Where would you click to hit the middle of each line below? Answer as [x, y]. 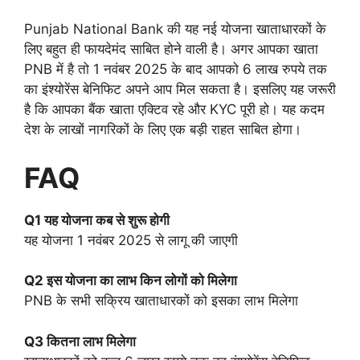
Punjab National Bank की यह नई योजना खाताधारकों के [175, 29]
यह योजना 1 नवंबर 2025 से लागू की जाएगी [131, 240]
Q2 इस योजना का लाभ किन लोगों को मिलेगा [131, 281]
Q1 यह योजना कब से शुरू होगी [97, 220]
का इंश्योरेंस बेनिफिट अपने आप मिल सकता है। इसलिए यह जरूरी [180, 90]
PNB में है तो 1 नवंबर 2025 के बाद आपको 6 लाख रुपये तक [176, 70]
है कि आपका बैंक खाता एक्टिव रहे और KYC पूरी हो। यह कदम [174, 110]
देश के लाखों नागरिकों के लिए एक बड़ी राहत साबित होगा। [163, 130]
